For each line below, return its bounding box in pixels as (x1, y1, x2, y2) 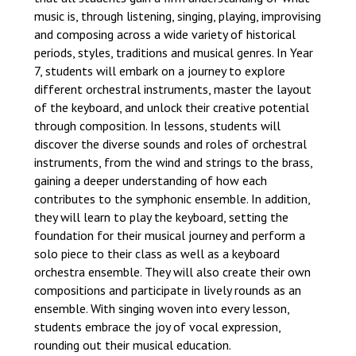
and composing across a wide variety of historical (33, 26, 296, 42)
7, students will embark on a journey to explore (33, 63, 285, 79)
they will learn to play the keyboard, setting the (33, 209, 288, 225)
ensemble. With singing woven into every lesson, (33, 300, 289, 316)
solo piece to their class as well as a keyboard (33, 246, 280, 261)
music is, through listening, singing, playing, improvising (33, 8, 321, 24)
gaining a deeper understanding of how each (33, 172, 267, 188)
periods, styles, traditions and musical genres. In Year (33, 44, 313, 60)
